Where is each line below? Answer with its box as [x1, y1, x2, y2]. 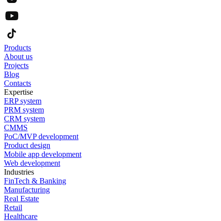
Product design [4, 141, 50, 150]
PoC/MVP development [4, 132, 78, 141]
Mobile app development [4, 150, 81, 159]
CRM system [4, 114, 45, 123]
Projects [4, 61, 29, 70]
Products [4, 43, 31, 52]
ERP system [4, 97, 41, 106]
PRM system [4, 106, 44, 114]
